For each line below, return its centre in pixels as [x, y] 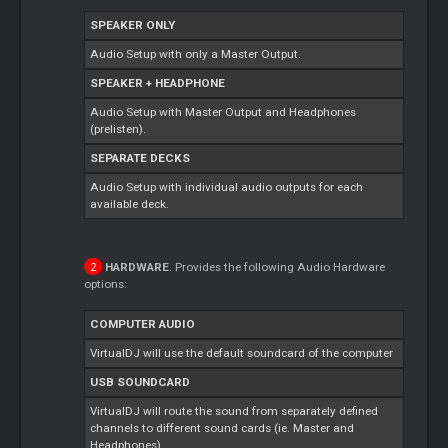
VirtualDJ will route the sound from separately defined [234, 410]
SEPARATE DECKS [140, 157]
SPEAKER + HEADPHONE [158, 82]
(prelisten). [118, 128]
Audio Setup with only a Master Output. [196, 53]
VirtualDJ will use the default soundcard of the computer [242, 352]
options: [106, 283]
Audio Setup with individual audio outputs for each [227, 186]
